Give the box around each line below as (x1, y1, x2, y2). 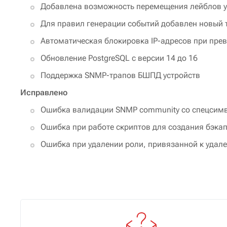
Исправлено (20, 87, 67, 97)
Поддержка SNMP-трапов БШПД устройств (41, 70, 200, 80)
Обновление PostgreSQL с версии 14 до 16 (41, 53, 198, 63)
